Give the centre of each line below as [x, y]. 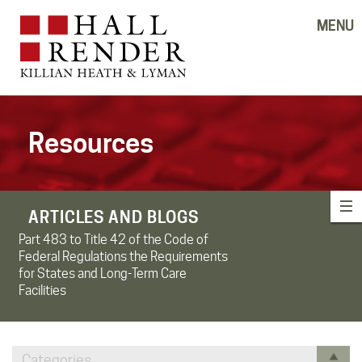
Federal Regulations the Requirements [123, 256]
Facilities [42, 290]
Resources [91, 143]
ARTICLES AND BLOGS [114, 217]
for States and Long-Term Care [103, 273]
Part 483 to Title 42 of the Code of [114, 239]
